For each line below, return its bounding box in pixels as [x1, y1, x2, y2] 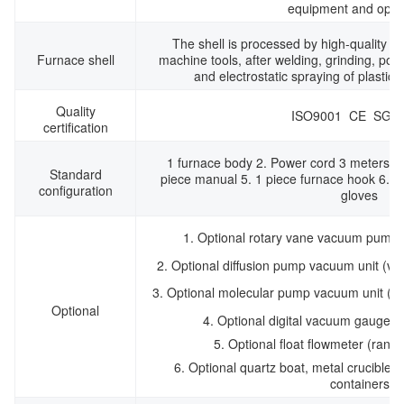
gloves [341, 185, 378, 204]
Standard [49, 164, 102, 183]
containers [329, 373, 390, 392]
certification [42, 117, 108, 136]
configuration [38, 180, 113, 199]
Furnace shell [36, 50, 115, 69]
